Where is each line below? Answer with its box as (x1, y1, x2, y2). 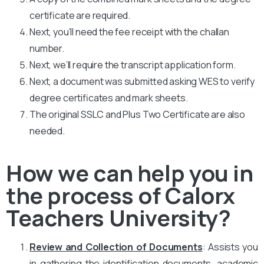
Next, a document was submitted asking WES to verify (29, 74, 255, 88)
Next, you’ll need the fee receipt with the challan (29, 25, 229, 38)
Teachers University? (6, 202, 231, 233)
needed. (29, 124, 65, 137)
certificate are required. (29, 8, 131, 22)
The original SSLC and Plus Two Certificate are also (29, 107, 245, 121)
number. (29, 41, 64, 55)
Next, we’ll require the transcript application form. (29, 58, 236, 71)
